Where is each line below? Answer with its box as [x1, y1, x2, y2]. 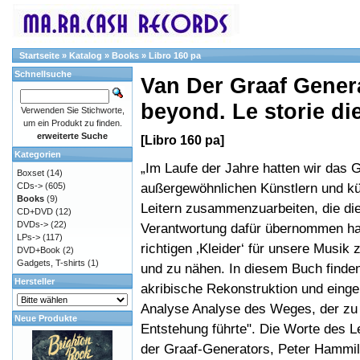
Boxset [17, 168, 44, 178]
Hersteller [14, 276, 55, 286]
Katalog [69, 51, 102, 60]
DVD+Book [17, 245, 60, 255]
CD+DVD [17, 207, 53, 216]
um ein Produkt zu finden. [22, 118, 122, 128]
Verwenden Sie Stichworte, [20, 105, 125, 115]
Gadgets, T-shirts [17, 258, 85, 268]
